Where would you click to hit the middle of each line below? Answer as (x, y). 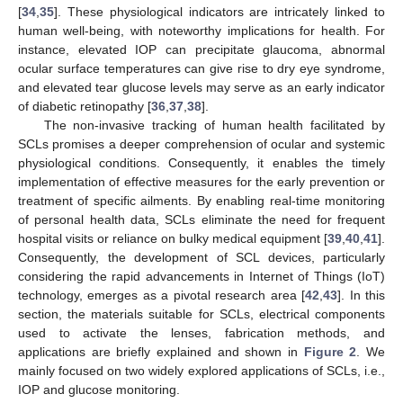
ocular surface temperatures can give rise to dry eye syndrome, (201, 68)
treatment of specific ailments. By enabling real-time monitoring (201, 201)
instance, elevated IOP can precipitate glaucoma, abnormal (201, 49)
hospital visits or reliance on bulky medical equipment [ (173, 238)
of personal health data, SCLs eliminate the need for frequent (201, 219)
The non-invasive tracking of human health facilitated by (214, 125)
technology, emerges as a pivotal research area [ (162, 295)
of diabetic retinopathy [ (85, 106)
